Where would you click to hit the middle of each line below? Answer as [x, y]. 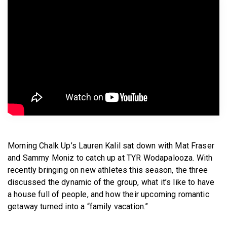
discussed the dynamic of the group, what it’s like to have [111, 182]
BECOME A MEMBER [116, 8]
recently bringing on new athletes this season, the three [108, 170]
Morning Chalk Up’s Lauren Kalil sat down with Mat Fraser [111, 145]
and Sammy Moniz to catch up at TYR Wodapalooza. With [110, 158]
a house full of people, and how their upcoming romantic [108, 194]
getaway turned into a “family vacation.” [78, 206]
